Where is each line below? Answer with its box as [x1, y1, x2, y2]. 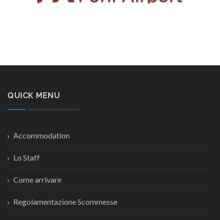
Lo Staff [13, 153, 40, 162]
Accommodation [13, 131, 70, 140]
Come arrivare [13, 175, 61, 184]
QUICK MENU [7, 91, 60, 100]
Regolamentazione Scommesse [13, 197, 117, 206]
